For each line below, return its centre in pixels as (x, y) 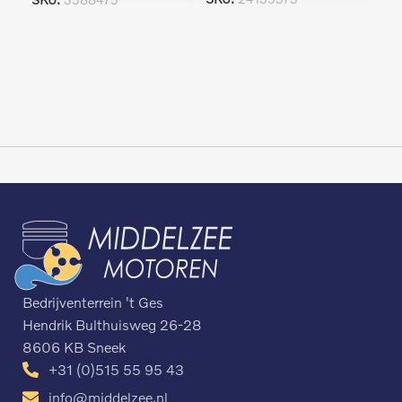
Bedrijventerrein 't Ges (93, 302)
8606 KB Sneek (74, 347)
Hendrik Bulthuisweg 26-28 (112, 325)
